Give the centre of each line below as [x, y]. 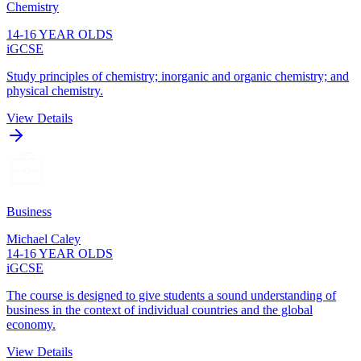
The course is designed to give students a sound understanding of [171, 295]
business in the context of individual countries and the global [160, 309]
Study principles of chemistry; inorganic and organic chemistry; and [178, 76]
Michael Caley [44, 239]
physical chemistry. [55, 90]
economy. [31, 324]
